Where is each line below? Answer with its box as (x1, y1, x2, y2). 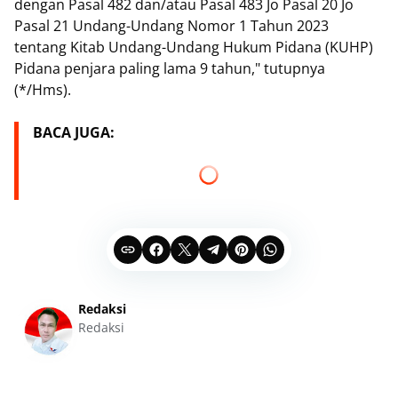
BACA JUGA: (33, 123, 115, 142)
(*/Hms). (14, 80, 71, 99)
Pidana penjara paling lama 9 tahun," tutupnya (14, 59, 325, 78)
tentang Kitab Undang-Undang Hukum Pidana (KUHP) (14, 37, 373, 57)
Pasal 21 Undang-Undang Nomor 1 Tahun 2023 (14, 16, 329, 36)
